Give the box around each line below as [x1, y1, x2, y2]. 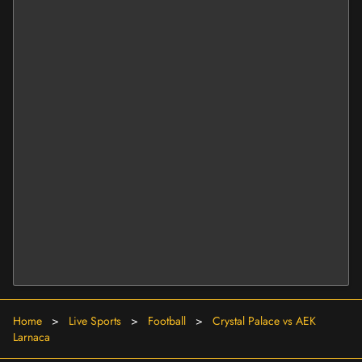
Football [148, 313, 186, 329]
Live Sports [69, 313, 121, 329]
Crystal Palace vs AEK [213, 313, 316, 329]
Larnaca [13, 329, 50, 345]
